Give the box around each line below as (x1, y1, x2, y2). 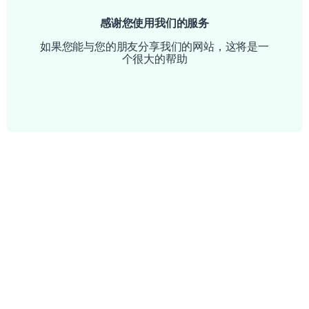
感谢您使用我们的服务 (100, 14, 209, 31)
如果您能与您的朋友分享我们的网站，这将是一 (40, 38, 269, 54)
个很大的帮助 (121, 50, 188, 67)
